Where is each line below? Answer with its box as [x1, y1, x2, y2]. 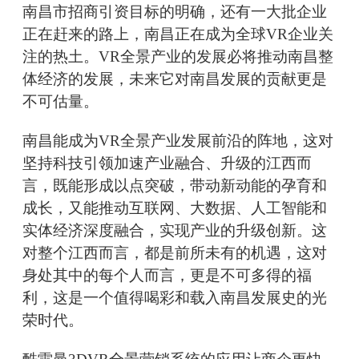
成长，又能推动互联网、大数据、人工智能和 [22, 200, 327, 217]
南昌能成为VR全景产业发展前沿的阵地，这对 [22, 132, 333, 150]
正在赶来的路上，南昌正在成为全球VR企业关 [22, 26, 333, 43]
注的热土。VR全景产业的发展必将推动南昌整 [22, 48, 333, 66]
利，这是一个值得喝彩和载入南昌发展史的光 [22, 289, 327, 307]
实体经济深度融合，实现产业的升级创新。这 [22, 222, 327, 240]
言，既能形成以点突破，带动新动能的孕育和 [22, 177, 327, 195]
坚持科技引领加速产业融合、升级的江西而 [22, 155, 312, 172]
